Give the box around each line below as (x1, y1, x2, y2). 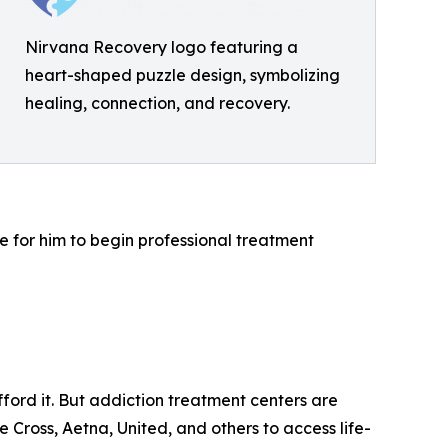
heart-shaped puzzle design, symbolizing (25, 65, 340, 86)
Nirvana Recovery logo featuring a (25, 37, 298, 58)
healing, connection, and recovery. (25, 93, 290, 114)
